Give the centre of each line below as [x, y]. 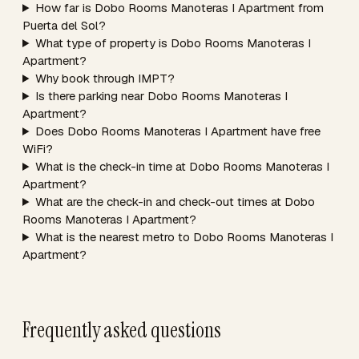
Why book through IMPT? [105, 78]
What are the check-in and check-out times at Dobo [175, 202]
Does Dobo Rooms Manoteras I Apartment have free [177, 131]
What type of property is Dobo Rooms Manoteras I [173, 43]
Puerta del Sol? [64, 25]
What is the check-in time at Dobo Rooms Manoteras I [182, 166]
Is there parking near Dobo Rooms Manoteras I [161, 96]
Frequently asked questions [122, 330]
